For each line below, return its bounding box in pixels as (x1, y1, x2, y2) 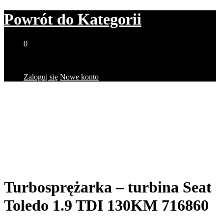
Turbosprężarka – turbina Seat (4, 178, 212, 196)
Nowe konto (60, 72, 99, 81)
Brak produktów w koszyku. (24, 55, 112, 64)
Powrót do (4, 10, 74, 28)
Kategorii (74, 10, 141, 28)
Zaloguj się (24, 72, 58, 81)
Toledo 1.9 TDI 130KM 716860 (4, 196, 209, 215)
